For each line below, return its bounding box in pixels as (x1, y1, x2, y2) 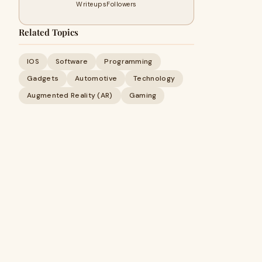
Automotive (75, 74, 118, 83)
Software (55, 57, 88, 66)
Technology (133, 74, 175, 83)
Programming (104, 57, 153, 66)
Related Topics (19, 26, 78, 38)
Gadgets (27, 74, 59, 83)
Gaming (129, 91, 157, 100)
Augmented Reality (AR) (27, 91, 113, 100)
